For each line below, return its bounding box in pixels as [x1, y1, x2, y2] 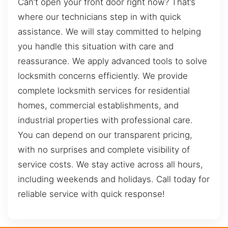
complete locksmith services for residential [18, 85, 190, 96]
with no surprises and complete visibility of [18, 145, 190, 155]
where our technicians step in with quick [18, 12, 181, 22]
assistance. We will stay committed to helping [18, 26, 201, 37]
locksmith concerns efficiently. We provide [18, 71, 188, 81]
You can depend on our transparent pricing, [18, 130, 192, 140]
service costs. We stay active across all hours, [18, 159, 203, 170]
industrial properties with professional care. [18, 115, 193, 126]
